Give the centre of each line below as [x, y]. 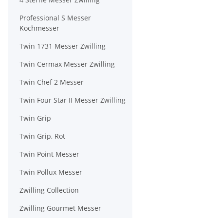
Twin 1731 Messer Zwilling [63, 46]
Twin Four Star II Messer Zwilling [73, 100]
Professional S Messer [55, 18]
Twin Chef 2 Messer [52, 82]
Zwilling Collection [49, 190]
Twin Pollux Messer [51, 172]
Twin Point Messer [49, 154]
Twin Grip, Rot [42, 136]
